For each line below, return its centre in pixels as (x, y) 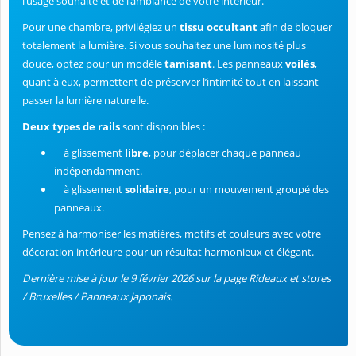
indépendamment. (98, 171)
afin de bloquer (295, 27)
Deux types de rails (72, 127)
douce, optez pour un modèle (93, 64)
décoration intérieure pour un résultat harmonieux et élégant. (168, 252)
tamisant (188, 64)
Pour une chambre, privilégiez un (101, 27)
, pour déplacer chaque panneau (225, 153)
